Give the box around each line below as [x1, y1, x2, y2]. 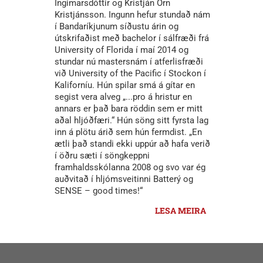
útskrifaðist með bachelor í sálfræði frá [55, 33, 209, 44]
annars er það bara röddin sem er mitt [55, 103, 203, 114]
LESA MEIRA [155, 205, 206, 217]
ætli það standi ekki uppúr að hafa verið [55, 139, 210, 150]
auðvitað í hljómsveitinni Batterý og [55, 174, 193, 185]
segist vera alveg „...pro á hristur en [55, 92, 192, 103]
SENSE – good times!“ [55, 186, 143, 197]
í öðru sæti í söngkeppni [55, 150, 150, 161]
